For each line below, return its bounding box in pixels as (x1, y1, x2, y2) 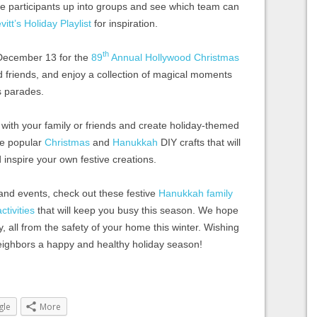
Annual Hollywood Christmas (109, 51, 239, 63)
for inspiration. (91, 17, 158, 29)
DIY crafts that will (158, 136, 241, 148)
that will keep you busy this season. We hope (35, 204, 238, 216)
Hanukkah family (158, 187, 233, 199)
